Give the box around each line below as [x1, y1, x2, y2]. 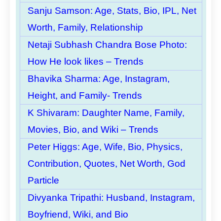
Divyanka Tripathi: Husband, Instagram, [28, 192, 195, 203]
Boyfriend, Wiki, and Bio [28, 209, 128, 220]
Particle [28, 175, 59, 185]
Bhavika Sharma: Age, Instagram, [28, 73, 170, 84]
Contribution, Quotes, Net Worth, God [28, 158, 185, 169]
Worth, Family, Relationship [28, 22, 143, 33]
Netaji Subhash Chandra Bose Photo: [28, 39, 187, 50]
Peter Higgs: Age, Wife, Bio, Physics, [28, 141, 183, 152]
